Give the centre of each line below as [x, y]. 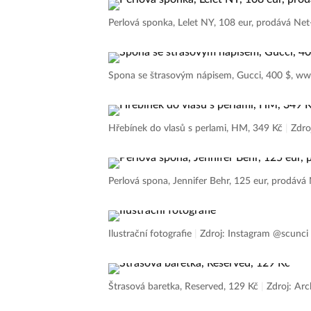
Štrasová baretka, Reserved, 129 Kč [185, 287]
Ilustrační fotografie [151, 234]
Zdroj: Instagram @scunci [254, 234]
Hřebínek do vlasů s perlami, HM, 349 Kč [197, 128]
